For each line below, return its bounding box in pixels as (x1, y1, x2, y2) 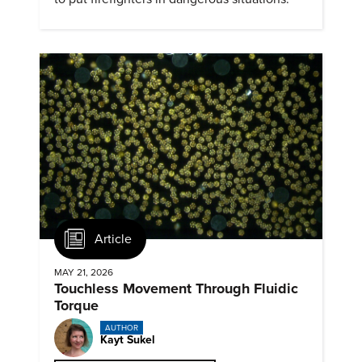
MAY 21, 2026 (54, 267, 113, 279)
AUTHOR (104, 322, 138, 333)
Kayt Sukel (100, 333, 155, 347)
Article (95, 230, 132, 247)
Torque (54, 297, 99, 315)
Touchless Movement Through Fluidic (54, 280, 298, 298)
